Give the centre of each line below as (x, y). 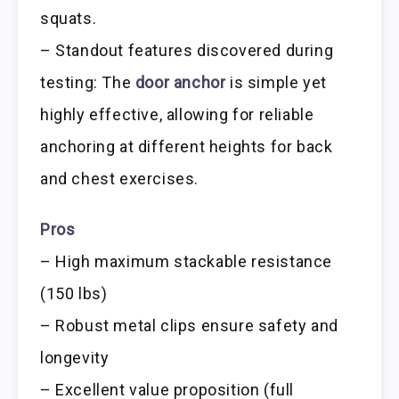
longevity (75, 358)
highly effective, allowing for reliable (177, 115)
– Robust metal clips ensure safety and (189, 326)
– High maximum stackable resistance (187, 262)
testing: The (88, 83)
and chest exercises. (120, 179)
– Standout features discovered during (187, 51)
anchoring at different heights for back (187, 147)
